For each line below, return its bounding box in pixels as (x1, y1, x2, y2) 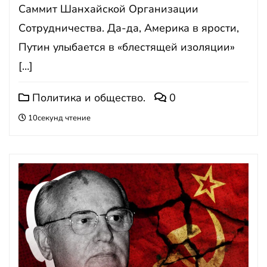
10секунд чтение (26, 113, 91, 123)
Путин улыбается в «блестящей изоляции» (18, 40, 235, 54)
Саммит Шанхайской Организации (18, 2, 198, 16)
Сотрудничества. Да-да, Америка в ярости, (18, 21, 239, 35)
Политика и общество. (29, 91, 145, 105)
